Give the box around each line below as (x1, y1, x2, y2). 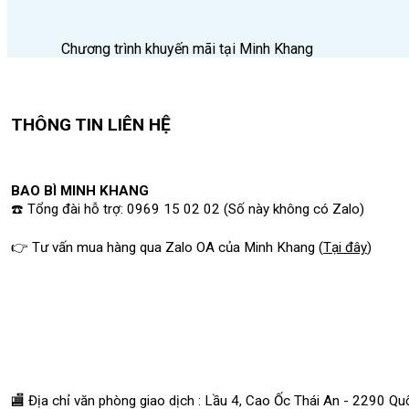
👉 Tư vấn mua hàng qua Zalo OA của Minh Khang (11, 238, 319, 256)
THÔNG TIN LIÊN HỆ (11, 113, 171, 135)
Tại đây (323, 238, 367, 256)
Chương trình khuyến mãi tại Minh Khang (61, 39, 313, 58)
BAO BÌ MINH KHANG (11, 182, 149, 199)
